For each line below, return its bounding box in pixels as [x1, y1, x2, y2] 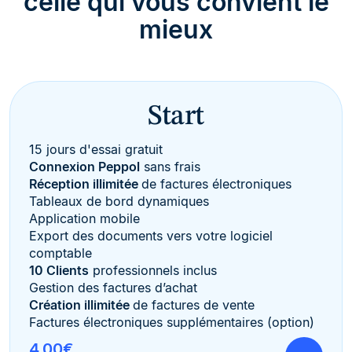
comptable [29, 244, 92, 261]
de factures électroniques [141, 175, 291, 192]
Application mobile [29, 210, 140, 226]
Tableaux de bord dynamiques [29, 192, 209, 209]
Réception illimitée [29, 175, 141, 192]
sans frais [140, 158, 200, 174]
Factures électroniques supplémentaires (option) [29, 313, 314, 330]
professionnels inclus [89, 262, 217, 278]
